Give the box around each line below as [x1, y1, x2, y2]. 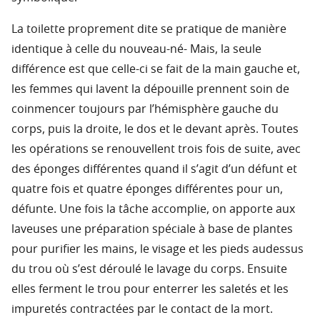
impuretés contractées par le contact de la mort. [11, 304, 273, 316]
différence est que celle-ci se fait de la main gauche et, [11, 64, 300, 76]
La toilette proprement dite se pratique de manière [11, 24, 286, 36]
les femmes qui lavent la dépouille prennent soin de [11, 84, 289, 96]
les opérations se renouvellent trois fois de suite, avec [11, 144, 301, 156]
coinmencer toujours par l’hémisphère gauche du [11, 104, 279, 116]
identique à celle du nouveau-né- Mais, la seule [11, 44, 261, 56]
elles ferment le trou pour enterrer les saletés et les [11, 284, 289, 296]
